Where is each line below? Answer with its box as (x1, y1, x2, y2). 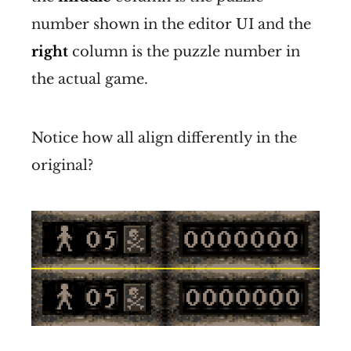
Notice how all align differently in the (31, 128, 297, 147)
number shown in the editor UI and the (31, 15, 311, 33)
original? (31, 156, 93, 174)
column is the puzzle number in (68, 42, 300, 60)
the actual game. (31, 70, 148, 88)
